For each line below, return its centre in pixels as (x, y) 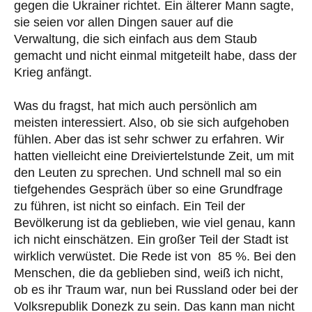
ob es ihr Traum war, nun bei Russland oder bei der (156, 290)
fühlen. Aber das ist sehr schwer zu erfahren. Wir (149, 140)
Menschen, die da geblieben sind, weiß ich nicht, (149, 273)
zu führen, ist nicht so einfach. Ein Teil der (130, 206)
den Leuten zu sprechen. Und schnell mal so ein (148, 173)
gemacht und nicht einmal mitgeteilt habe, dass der (155, 56)
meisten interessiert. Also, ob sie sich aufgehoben (151, 123)
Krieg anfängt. (53, 73)
